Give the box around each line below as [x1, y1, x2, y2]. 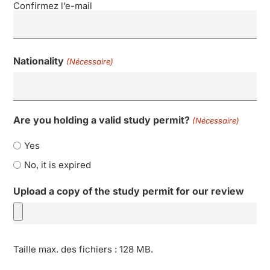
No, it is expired [24, 159, 92, 171]
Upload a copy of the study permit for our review [13, 185, 245, 198]
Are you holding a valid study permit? [13, 113, 190, 126]
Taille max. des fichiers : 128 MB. [13, 243, 154, 255]
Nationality [13, 55, 64, 67]
